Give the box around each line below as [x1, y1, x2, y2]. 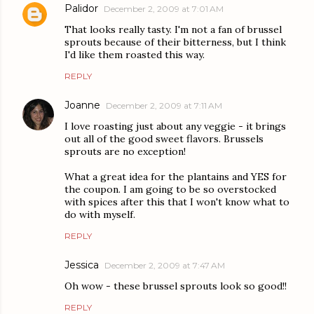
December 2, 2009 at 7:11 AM [106, 100, 222, 111]
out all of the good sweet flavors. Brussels [64, 132, 264, 146]
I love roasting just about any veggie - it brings [64, 120, 286, 133]
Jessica [64, 259, 99, 272]
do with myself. [64, 208, 135, 221]
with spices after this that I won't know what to [64, 196, 289, 209]
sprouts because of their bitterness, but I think [64, 36, 286, 49]
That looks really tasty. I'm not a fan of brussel [64, 23, 282, 36]
